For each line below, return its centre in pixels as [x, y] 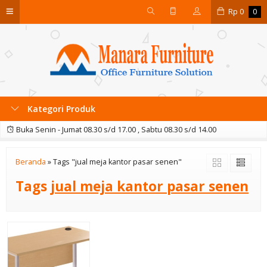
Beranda [31, 162]
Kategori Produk [60, 109]
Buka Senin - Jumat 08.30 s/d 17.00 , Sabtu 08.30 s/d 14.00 [115, 130]
